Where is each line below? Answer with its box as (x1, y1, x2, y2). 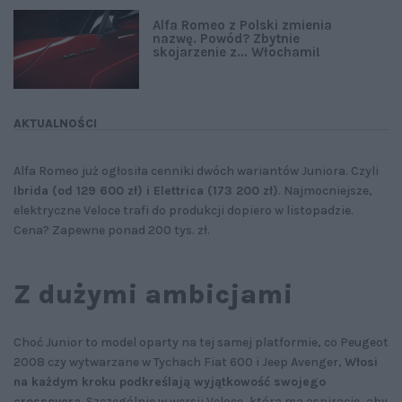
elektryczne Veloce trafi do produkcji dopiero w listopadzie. (13, 203, 354, 219)
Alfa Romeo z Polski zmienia (153, 17, 332, 34)
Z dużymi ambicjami (13, 278, 293, 311)
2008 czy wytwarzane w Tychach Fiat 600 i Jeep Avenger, (13, 354, 345, 371)
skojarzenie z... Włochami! (153, 44, 320, 61)
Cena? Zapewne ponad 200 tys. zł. (13, 223, 213, 239)
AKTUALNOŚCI (13, 117, 97, 131)
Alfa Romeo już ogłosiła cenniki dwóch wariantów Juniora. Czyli (13, 163, 379, 179)
